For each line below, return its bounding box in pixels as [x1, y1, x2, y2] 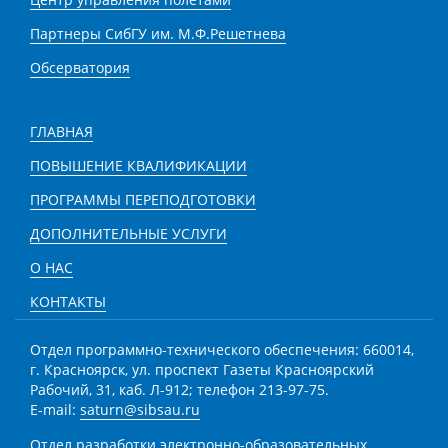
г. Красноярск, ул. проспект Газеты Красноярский [30, 360, 374, 379]
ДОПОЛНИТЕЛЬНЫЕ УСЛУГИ [30, 224, 227, 243]
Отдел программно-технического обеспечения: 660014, [30, 340, 414, 359]
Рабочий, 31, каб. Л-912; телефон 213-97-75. [30, 380, 329, 399]
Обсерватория [30, 58, 130, 77]
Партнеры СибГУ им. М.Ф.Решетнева [30, 24, 286, 43]
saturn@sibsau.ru [80, 400, 200, 419]
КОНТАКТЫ [30, 292, 106, 311]
